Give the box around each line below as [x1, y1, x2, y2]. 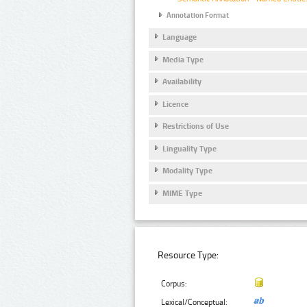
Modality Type [162, 166, 212, 176]
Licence [162, 99, 188, 109]
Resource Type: [158, 249, 219, 262]
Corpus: [161, 279, 188, 289]
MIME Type [162, 188, 202, 198]
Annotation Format [167, 11, 229, 21]
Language [162, 32, 197, 42]
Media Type [162, 54, 204, 64]
